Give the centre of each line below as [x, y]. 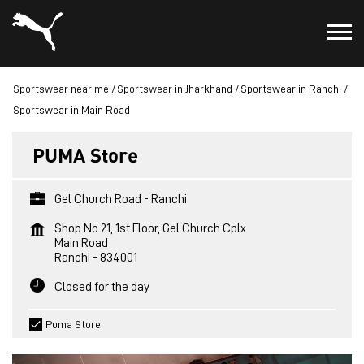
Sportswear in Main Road [71, 110]
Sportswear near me [61, 89]
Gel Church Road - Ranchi [121, 199]
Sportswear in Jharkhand [175, 89]
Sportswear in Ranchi [291, 89]
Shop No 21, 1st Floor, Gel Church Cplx [150, 228]
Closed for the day [102, 287]
